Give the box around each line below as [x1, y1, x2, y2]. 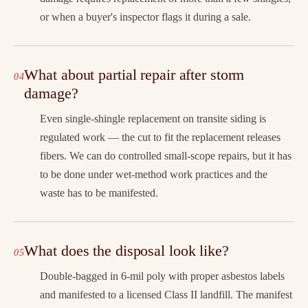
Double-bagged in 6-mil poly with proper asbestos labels [40, 269, 285, 282]
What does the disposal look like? [24, 241, 229, 259]
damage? [24, 84, 78, 102]
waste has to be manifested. [40, 186, 158, 199]
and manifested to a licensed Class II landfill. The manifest [40, 288, 292, 300]
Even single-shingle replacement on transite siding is [40, 112, 266, 124]
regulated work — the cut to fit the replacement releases [40, 131, 280, 143]
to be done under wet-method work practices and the [40, 168, 267, 180]
